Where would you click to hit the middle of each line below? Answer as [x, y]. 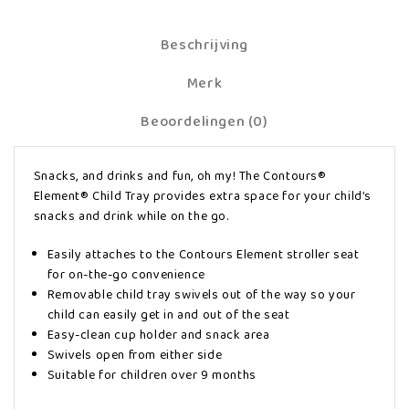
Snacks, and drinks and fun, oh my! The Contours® [180, 176]
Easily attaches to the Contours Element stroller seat [203, 254]
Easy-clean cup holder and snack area [158, 335]
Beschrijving [204, 45]
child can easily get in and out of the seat [168, 315]
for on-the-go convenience [126, 274]
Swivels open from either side [135, 355]
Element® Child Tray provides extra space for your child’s [203, 196]
